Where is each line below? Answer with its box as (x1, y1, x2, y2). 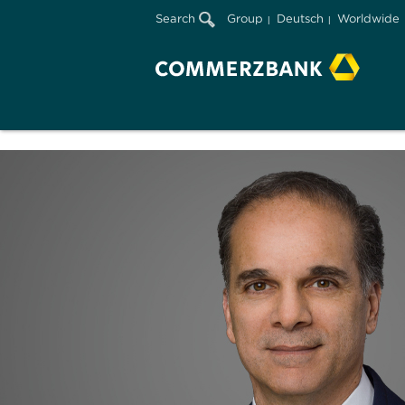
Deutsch (277, 12, 324, 25)
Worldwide (337, 12, 400, 25)
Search (155, 12, 199, 25)
